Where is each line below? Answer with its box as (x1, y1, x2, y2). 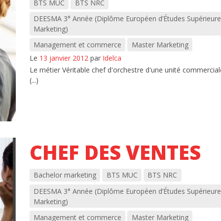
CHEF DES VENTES (29, 138, 201, 166)
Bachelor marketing (33, 170, 96, 180)
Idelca (102, 53, 121, 63)
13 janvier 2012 (39, 53, 88, 63)
